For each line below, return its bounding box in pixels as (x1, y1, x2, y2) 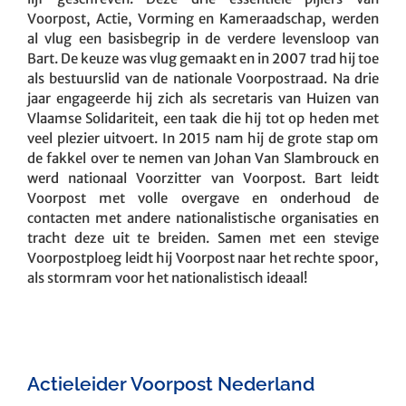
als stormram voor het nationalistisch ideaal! (27, 268, 307, 286)
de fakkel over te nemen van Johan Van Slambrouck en (27, 149, 379, 167)
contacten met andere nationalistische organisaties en (27, 208, 379, 227)
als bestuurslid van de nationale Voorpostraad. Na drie (27, 69, 379, 87)
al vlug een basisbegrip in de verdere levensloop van (27, 29, 379, 47)
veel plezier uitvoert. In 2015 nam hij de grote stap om (27, 129, 379, 147)
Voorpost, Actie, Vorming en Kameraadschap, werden (27, 9, 379, 27)
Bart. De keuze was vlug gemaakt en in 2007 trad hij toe (27, 49, 379, 67)
